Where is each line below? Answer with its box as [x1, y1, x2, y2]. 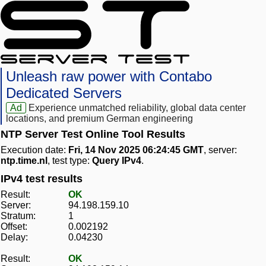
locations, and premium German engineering [6, 113, 193, 124]
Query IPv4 [92, 156, 141, 166]
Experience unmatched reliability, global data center [28, 103, 246, 113]
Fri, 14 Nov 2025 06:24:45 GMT [68, 145, 204, 156]
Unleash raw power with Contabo [6, 68, 212, 85]
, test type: [47, 156, 92, 166]
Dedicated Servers [6, 85, 122, 102]
